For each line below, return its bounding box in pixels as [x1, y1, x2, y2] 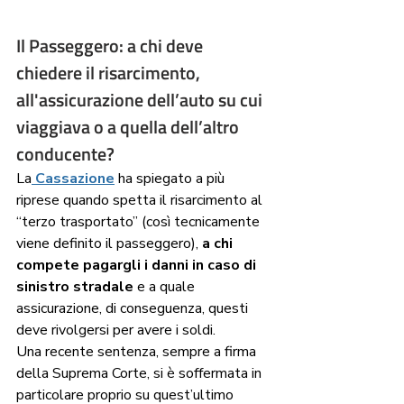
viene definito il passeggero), [16, 234, 202, 254]
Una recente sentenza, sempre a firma [16, 342, 260, 363]
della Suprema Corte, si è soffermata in [16, 363, 265, 384]
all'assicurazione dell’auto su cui [16, 86, 266, 115]
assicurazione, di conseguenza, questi [16, 298, 252, 319]
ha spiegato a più [115, 169, 228, 189]
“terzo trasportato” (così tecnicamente [16, 212, 263, 233]
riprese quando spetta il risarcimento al [16, 190, 266, 211]
